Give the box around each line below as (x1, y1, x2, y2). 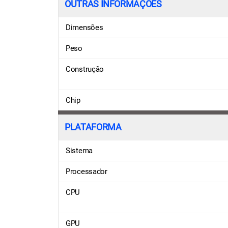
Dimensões (66, 22, 103, 32)
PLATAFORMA (65, 122, 122, 132)
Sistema (66, 146, 93, 155)
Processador (66, 166, 107, 176)
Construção (66, 64, 104, 74)
